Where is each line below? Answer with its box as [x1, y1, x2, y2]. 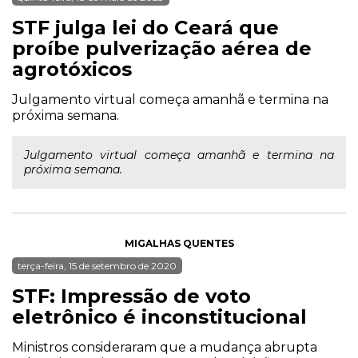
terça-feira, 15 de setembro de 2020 [18, 260, 177, 272]
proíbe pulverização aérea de [12, 37, 312, 60]
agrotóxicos [12, 58, 132, 81]
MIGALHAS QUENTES [124, 237, 234, 249]
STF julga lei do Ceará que [12, 16, 279, 39]
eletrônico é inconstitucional [12, 305, 307, 328]
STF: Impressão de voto [12, 284, 251, 308]
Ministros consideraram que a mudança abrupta [12, 340, 317, 355]
